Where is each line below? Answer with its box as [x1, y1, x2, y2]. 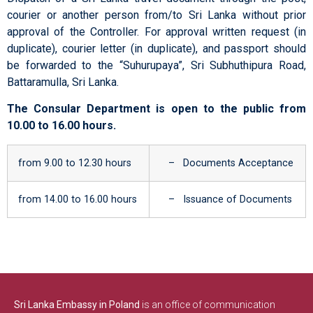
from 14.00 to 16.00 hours [18, 193, 137, 205]
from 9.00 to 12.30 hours [18, 156, 131, 169]
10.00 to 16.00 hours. [7, 119, 116, 133]
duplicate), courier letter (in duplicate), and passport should [7, 41, 306, 55]
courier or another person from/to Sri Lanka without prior [7, 8, 306, 22]
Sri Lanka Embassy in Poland [14, 298, 140, 310]
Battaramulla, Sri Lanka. [7, 75, 119, 89]
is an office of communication [140, 298, 275, 310]
